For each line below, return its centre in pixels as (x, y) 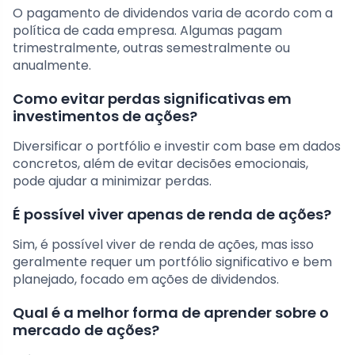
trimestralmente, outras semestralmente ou (151, 48)
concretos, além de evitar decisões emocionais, (160, 163)
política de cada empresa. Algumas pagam (147, 30)
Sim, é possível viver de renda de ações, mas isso (163, 244)
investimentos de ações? (105, 116)
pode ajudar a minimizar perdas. (112, 181)
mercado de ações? (86, 330)
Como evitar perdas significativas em (152, 98)
